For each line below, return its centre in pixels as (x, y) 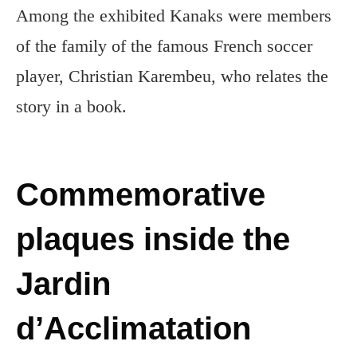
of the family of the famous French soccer (164, 45)
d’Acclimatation (133, 328)
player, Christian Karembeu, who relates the (172, 76)
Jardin (63, 283)
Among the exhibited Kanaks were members (174, 15)
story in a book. (71, 106)
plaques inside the (153, 239)
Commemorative (141, 194)
